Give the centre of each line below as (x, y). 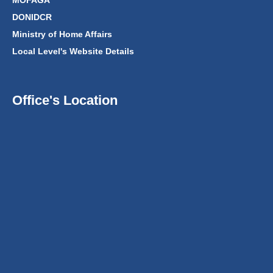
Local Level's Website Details (73, 51)
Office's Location (65, 101)
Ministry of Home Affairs (62, 34)
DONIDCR (32, 17)
